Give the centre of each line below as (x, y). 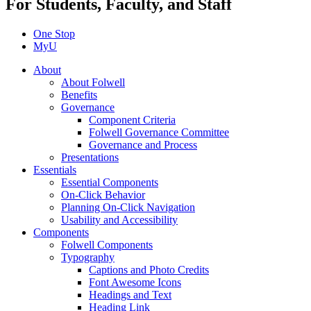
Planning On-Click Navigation (128, 207)
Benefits (79, 94)
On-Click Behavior (103, 194)
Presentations (90, 157)
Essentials (55, 169)
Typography (88, 257)
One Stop (54, 33)
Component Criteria (132, 119)
